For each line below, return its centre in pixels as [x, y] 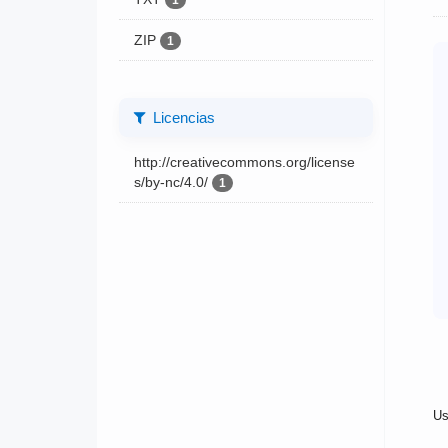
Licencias [181, 117]
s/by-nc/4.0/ [170, 181]
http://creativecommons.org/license [244, 161]
